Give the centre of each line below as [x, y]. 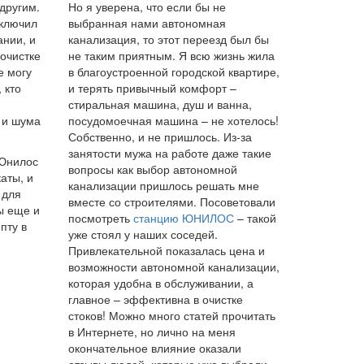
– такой [255, 217]
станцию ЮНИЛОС [183, 217]
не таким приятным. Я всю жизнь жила [171, 55]
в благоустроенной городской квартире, [173, 71]
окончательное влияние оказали [154, 347]
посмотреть [100, 217]
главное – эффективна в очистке [155, 299]
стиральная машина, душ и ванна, [160, 104]
